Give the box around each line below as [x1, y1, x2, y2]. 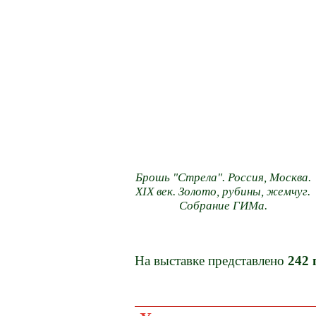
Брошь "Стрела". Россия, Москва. [135, 171, 311, 185]
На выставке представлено [135, 253, 288, 268]
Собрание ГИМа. [178, 199, 267, 213]
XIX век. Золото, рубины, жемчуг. [135, 185, 311, 199]
